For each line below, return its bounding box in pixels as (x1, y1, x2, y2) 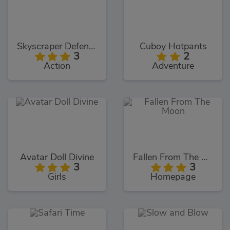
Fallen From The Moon (201, 153, 207, 163)
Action (44, 62, 70, 71)
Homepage (150, 172, 196, 182)
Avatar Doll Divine (20, 153, 94, 163)
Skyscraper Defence (89, 42, 95, 52)
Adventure (152, 62, 194, 71)
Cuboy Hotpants (139, 42, 207, 52)
